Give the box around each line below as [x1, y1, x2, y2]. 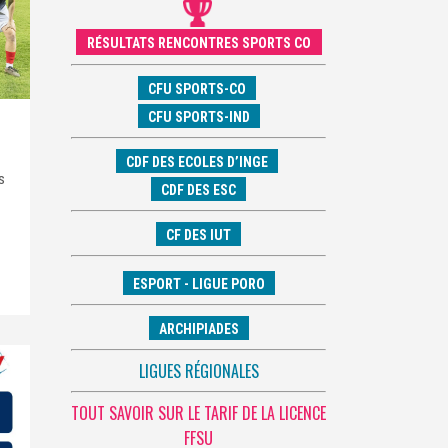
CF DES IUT [166, 226, 231, 243]
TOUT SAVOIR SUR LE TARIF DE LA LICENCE [71, 400, 326, 425]
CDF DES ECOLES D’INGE [126, 153, 268, 170]
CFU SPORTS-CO [148, 80, 246, 97]
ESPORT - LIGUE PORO [132, 275, 265, 292]
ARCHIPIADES [158, 320, 239, 337]
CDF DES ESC [161, 181, 236, 198]
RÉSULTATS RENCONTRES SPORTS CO [86, 34, 311, 51]
